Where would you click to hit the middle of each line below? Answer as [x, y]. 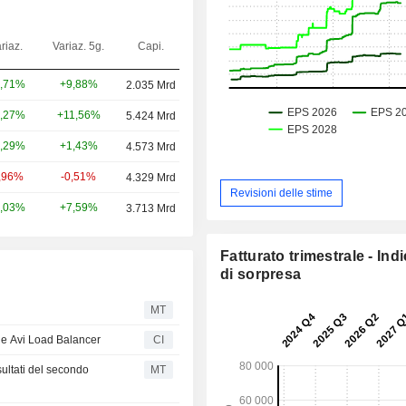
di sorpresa [261, 275]
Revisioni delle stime [282, 193]
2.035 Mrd [151, 85]
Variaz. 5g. [78, 46]
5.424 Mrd [151, 116]
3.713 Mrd [151, 208]
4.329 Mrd [151, 177]
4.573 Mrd [151, 146]
